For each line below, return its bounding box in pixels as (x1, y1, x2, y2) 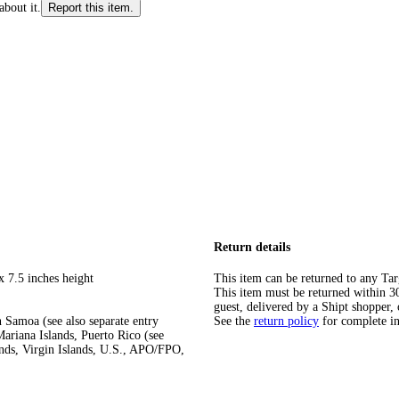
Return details (214, 240, 290, 254)
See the (214, 313, 250, 328)
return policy (254, 313, 319, 328)
